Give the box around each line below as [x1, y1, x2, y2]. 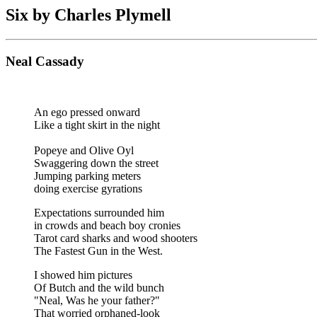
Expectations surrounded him [34, 207, 164, 219]
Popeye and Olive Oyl [34, 144, 134, 157]
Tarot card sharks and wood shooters [34, 232, 197, 245]
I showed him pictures [34, 269, 132, 282]
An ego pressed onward [34, 106, 140, 119]
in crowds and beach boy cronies [34, 219, 180, 232]
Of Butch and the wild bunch [34, 282, 164, 294]
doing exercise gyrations [34, 183, 142, 195]
